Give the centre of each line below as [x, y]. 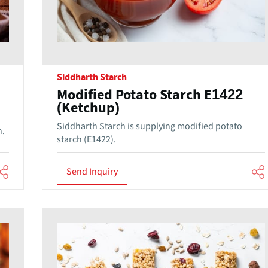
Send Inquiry [92, 171]
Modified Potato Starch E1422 [150, 95]
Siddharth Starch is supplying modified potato [149, 127]
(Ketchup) [88, 109]
